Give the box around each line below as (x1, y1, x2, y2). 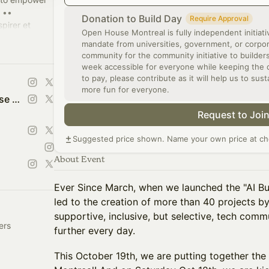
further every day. (54, 225, 135, 237)
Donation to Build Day (82, 13, 182, 25)
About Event (54, 154, 105, 164)
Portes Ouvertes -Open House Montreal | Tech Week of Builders (12, 93, 20, 105)
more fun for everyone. (82, 85, 169, 94)
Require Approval (190, 14, 249, 23)
